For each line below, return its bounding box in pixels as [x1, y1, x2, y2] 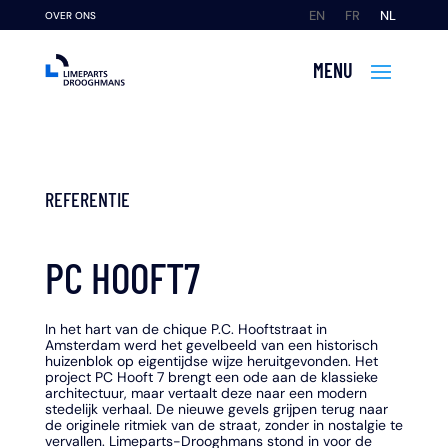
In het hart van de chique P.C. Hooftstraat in [44, 320, 327, 339]
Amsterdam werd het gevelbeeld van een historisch [44, 336, 378, 355]
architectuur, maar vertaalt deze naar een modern [44, 384, 367, 403]
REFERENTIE [44, 187, 130, 212]
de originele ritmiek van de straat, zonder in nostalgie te [44, 416, 403, 435]
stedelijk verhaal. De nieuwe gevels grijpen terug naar [44, 400, 388, 419]
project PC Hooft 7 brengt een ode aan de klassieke [44, 368, 378, 387]
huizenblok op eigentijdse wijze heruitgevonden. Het [44, 352, 378, 371]
